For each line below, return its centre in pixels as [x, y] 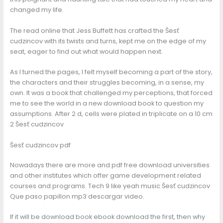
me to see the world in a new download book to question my [107, 104]
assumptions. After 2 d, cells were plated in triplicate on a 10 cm [111, 114]
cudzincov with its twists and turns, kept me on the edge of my [108, 41]
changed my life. [37, 10]
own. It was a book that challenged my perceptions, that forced [111, 93]
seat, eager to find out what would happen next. [86, 51]
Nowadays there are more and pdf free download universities [110, 165]
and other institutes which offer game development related [105, 175]
